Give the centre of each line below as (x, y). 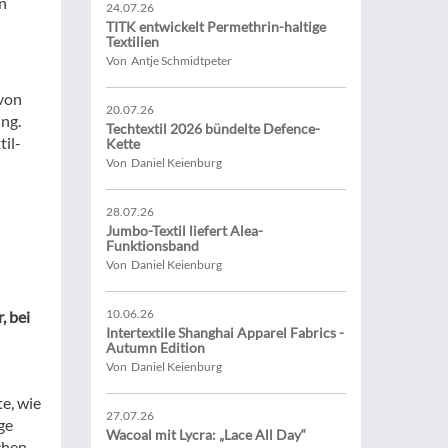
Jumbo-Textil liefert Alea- (184, 230)
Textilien (132, 41)
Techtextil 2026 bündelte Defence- (213, 128)
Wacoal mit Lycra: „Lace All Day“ (206, 434)
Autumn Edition (155, 347)
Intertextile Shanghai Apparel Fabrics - (225, 332)
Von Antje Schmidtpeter (169, 60)
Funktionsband (152, 245)
